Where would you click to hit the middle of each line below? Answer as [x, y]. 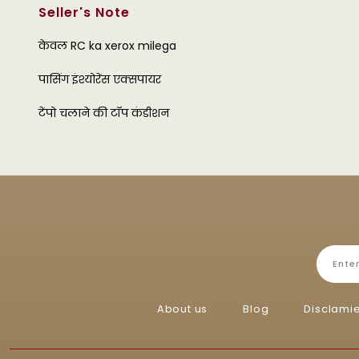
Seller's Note [84, 12]
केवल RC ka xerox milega [107, 46]
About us [182, 309]
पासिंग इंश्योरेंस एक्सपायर [100, 79]
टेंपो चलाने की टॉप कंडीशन [104, 113]
